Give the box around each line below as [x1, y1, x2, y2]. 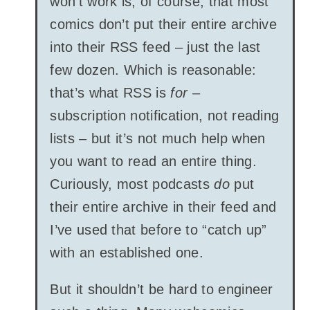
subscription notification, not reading [50, 107, 280, 123]
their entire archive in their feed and [50, 199, 277, 215]
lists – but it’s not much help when [50, 130, 266, 146]
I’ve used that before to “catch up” [50, 221, 267, 237]
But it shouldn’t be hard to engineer [50, 281, 273, 297]
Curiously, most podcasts [50, 176, 215, 192]
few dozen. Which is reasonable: [50, 62, 257, 77]
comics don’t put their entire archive [50, 16, 277, 32]
